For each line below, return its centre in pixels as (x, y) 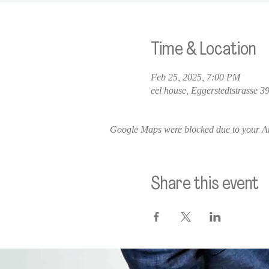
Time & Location (203, 50)
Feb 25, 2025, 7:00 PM (195, 77)
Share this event (204, 185)
